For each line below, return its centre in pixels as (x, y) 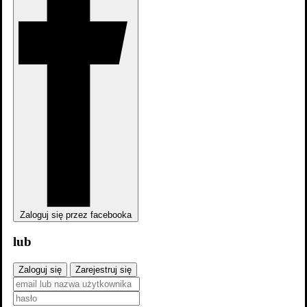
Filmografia (61, 152)
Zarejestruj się (103, 270)
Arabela (23, 118)
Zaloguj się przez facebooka (76, 214)
